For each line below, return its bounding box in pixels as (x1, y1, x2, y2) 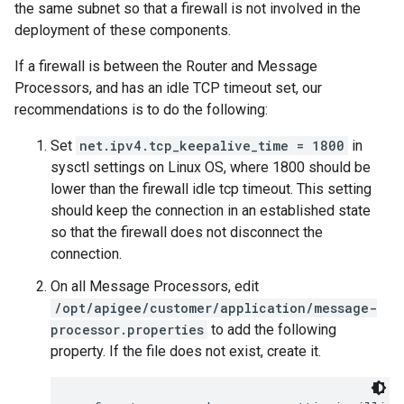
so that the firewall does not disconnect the (50, 224, 323, 241)
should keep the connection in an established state (50, 202, 371, 219)
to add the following (207, 321, 336, 338)
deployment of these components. (14, 22, 231, 39)
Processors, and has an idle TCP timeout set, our (14, 79, 322, 96)
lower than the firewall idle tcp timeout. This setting (50, 180, 372, 197)
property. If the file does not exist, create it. (50, 343, 321, 360)
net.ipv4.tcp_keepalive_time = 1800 (79, 137, 344, 154)
